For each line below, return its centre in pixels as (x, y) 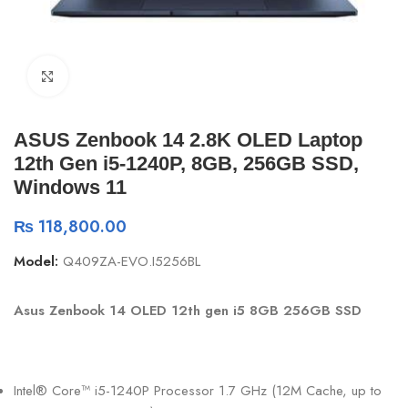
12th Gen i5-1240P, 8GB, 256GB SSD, (186, 163)
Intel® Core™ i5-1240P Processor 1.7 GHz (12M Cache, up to (198, 391)
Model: (38, 261)
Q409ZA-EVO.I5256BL (132, 261)
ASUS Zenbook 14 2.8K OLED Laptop (188, 140)
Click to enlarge (114, 76)
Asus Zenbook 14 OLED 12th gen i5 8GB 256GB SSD (188, 311)
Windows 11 (70, 187)
